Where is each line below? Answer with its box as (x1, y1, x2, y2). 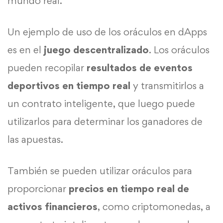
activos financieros (7, 200, 98, 213)
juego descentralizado (44, 43, 149, 56)
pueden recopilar (7, 61, 84, 74)
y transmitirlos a (130, 79, 204, 92)
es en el (7, 43, 44, 56)
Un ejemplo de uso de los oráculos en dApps (7, 25, 207, 38)
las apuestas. (7, 133, 63, 145)
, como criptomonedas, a (98, 200, 211, 213)
